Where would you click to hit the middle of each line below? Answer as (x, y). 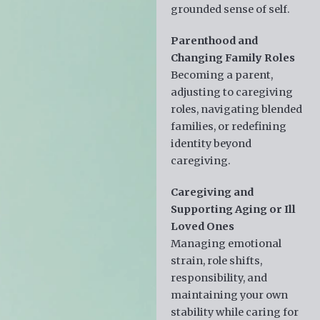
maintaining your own (229, 295)
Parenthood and (214, 40)
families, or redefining (228, 126)
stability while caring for (234, 312)
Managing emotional (226, 243)
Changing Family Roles (232, 57)
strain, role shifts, (216, 260)
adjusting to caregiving (231, 92)
